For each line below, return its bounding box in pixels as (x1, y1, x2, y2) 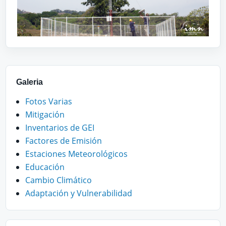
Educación (25, 161, 65, 173)
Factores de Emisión (25, 135, 102, 147)
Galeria (16, 78, 43, 87)
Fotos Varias (25, 96, 72, 107)
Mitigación (25, 109, 65, 121)
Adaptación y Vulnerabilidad (25, 188, 132, 199)
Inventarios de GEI (25, 122, 94, 134)
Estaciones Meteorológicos (25, 148, 128, 160)
